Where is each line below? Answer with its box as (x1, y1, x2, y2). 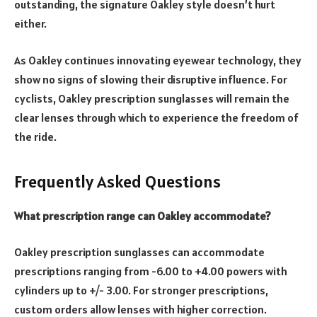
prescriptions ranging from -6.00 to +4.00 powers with (14, 264, 287, 279)
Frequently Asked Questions (14, 171, 221, 192)
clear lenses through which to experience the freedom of (14, 110, 299, 125)
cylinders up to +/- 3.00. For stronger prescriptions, (14, 283, 268, 298)
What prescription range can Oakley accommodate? (14, 208, 271, 223)
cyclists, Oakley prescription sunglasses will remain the (14, 91, 289, 105)
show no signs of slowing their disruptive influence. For (14, 71, 287, 86)
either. (14, 16, 49, 31)
